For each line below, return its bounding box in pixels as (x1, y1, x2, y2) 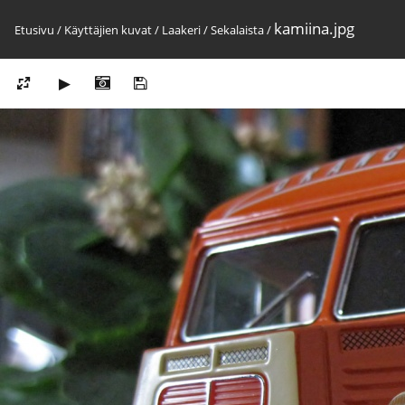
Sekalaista (211, 22, 264, 38)
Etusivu (14, 22, 54, 38)
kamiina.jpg (274, 18, 354, 39)
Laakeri (162, 22, 201, 38)
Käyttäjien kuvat (64, 22, 152, 38)
